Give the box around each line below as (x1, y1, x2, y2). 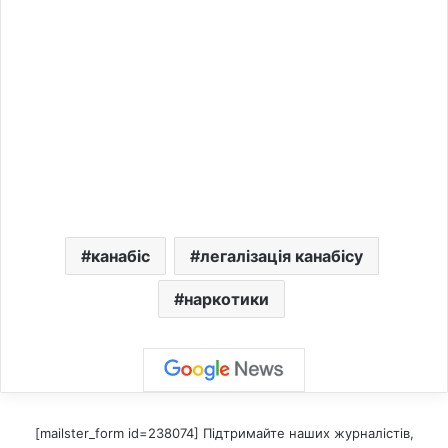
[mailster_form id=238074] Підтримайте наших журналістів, (34, 424, 414, 441)
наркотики (184, 288, 269, 309)
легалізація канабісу (199, 245, 363, 266)
